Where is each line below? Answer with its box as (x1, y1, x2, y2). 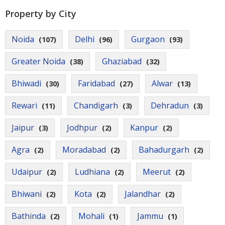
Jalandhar (125, 188, 161, 199)
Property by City (5, 8, 76, 20)
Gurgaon (131, 34, 165, 45)
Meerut (143, 166, 171, 177)
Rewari (12, 100, 37, 111)
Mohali (78, 210, 104, 221)
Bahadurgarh (139, 144, 189, 155)
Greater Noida (12, 56, 65, 67)
